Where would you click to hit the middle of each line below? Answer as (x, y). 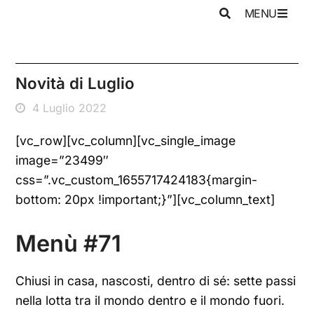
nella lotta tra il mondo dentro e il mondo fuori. (150, 300)
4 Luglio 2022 (70, 108)
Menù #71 (69, 244)
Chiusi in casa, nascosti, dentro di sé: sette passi (156, 281)
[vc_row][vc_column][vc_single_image (126, 141)
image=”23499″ (62, 160)
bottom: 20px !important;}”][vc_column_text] (145, 199)
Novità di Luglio (75, 83)
